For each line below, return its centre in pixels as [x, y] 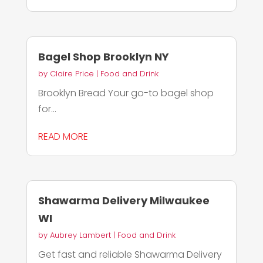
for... [47, 109]
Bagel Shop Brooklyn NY [103, 56]
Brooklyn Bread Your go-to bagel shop [126, 93]
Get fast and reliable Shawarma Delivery [130, 254]
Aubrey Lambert [80, 235]
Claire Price [72, 73]
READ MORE [63, 136]
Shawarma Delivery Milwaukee [124, 200]
